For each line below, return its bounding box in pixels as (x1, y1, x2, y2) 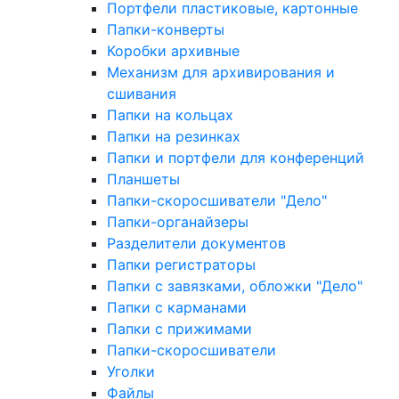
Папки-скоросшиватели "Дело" (107, 191, 327, 209)
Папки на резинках (107, 127, 240, 145)
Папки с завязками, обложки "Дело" (107, 277, 362, 295)
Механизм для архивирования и (107, 63, 335, 81)
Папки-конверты (107, 20, 224, 38)
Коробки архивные (107, 42, 240, 60)
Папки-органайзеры (107, 213, 248, 231)
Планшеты (107, 170, 180, 188)
